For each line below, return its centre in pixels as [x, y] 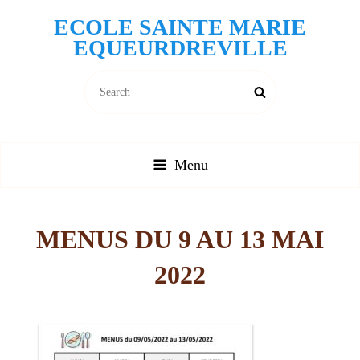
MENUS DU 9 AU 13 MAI [180, 239]
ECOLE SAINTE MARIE [180, 27]
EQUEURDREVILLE [180, 48]
